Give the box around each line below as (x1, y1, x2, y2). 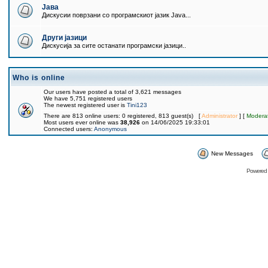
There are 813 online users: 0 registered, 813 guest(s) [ (44, 112, 202, 119)
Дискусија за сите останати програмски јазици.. (42, 42, 186, 49)
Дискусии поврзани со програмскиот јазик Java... (42, 11, 191, 19)
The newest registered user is (44, 102, 127, 108)
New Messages (211, 150, 253, 157)
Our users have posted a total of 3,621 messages (44, 89, 181, 95)
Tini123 (127, 102, 147, 108)
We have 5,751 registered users (44, 95, 132, 102)
